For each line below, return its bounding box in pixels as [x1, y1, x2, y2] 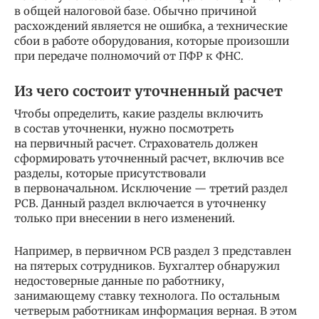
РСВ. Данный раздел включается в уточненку [14, 197, 266, 210]
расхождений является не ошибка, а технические [14, 19, 288, 33]
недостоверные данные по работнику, [14, 274, 224, 288]
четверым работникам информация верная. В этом [14, 304, 297, 318]
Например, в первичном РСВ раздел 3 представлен [14, 244, 291, 258]
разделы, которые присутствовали [14, 167, 206, 180]
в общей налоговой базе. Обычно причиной [14, 4, 256, 18]
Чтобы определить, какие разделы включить [14, 107, 263, 120]
